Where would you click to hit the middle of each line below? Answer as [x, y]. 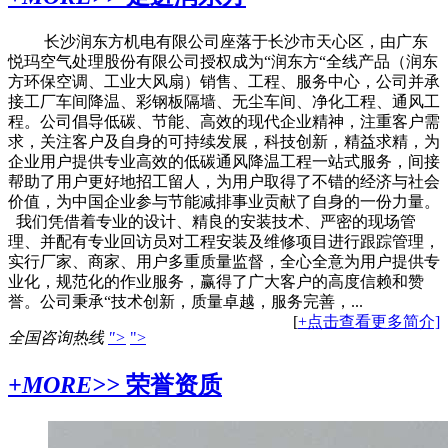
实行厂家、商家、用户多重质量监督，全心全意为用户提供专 [224, 262]
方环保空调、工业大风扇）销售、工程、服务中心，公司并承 [224, 82]
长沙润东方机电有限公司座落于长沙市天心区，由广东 [218, 42]
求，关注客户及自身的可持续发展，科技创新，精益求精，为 [224, 142]
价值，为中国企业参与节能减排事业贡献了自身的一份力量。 [224, 202]
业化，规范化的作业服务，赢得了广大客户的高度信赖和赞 [216, 282]
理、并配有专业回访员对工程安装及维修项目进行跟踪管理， [224, 242]
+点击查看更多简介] [369, 322]
